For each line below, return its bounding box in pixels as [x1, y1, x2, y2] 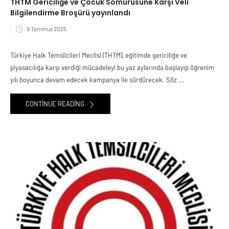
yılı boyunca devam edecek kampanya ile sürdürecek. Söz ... [10, 76, 185, 84]
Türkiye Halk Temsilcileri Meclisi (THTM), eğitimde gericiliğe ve [10, 51, 187, 60]
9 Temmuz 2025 [27, 25, 66, 32]
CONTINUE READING [26, 100, 86, 108]
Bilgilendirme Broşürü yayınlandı [10, 7, 130, 18]
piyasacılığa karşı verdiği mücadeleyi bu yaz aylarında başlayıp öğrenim [10, 63, 214, 72]
